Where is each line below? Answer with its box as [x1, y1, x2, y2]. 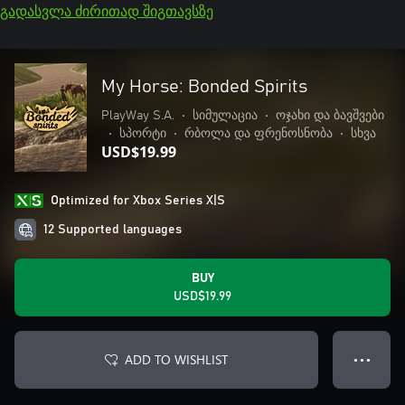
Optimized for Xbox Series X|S [51, 194, 225, 207]
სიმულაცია [193, 109, 258, 122]
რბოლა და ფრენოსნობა [184, 127, 333, 140]
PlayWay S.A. [101, 109, 174, 122]
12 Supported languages [43, 223, 182, 236]
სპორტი [119, 127, 166, 140]
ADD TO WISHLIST [125, 351, 228, 368]
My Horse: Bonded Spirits [101, 78, 307, 96]
